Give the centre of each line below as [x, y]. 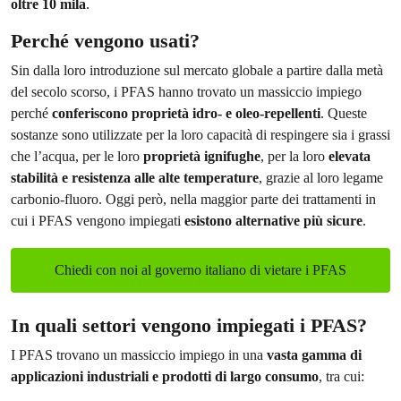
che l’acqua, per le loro [77, 156]
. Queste [344, 113]
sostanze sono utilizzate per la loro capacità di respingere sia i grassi [200, 134]
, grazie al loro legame [321, 177]
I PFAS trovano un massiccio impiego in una [139, 354]
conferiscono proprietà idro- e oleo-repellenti [186, 113]
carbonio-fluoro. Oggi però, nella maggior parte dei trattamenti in [193, 199]
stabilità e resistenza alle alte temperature [135, 177]
